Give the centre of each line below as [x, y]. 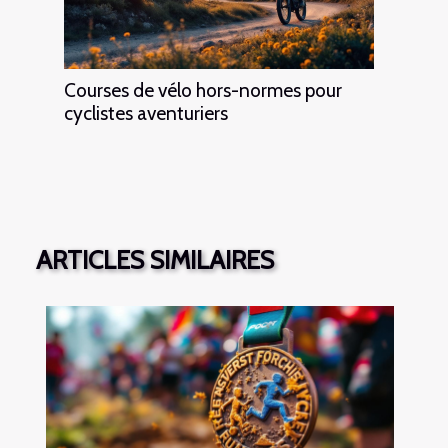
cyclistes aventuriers [146, 112]
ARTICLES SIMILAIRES [155, 259]
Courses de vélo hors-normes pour [203, 89]
